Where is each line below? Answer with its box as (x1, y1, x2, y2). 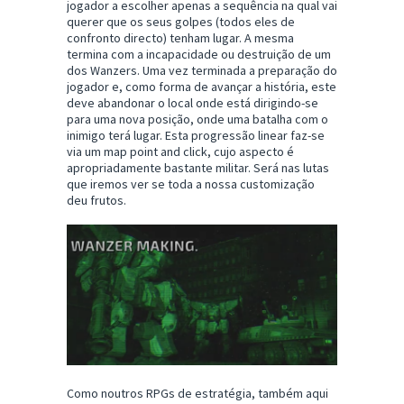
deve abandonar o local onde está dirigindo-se (67, 94, 318, 111)
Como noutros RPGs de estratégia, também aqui (67, 384, 328, 401)
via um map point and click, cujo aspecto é (67, 142, 294, 160)
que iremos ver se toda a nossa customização (67, 175, 315, 192)
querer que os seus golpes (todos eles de (67, 13, 295, 30)
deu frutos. (67, 191, 126, 208)
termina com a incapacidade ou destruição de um (67, 45, 331, 62)
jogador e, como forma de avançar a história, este (67, 78, 336, 95)
